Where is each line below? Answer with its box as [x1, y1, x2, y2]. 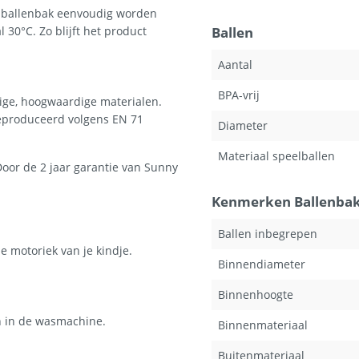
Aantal [218, 57, 252, 72]
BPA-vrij [218, 87, 260, 103]
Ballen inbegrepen [218, 226, 317, 241]
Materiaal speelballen [218, 148, 335, 163]
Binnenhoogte [218, 287, 293, 302]
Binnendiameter [218, 256, 305, 272]
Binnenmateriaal [218, 317, 308, 333]
